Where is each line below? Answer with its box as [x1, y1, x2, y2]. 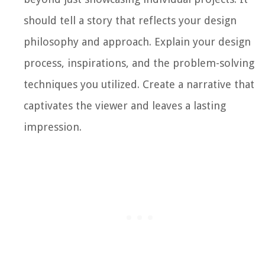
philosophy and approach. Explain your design [24, 35, 251, 48]
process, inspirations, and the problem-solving [24, 56, 254, 69]
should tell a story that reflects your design [24, 14, 237, 27]
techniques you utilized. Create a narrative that [24, 77, 254, 91]
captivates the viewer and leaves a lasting [24, 99, 226, 112]
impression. [24, 120, 82, 133]
